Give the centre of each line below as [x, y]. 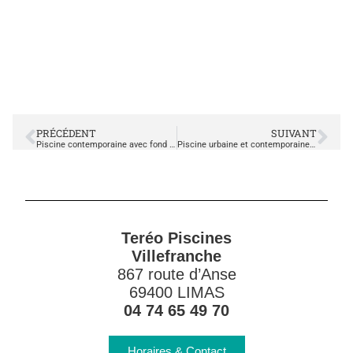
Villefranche [176, 256]
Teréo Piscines [176, 238]
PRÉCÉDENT [66, 133]
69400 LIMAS [176, 292]
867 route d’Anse [176, 274]
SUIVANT [294, 133]
